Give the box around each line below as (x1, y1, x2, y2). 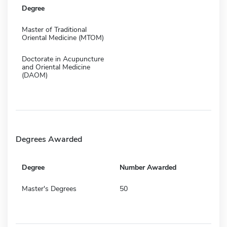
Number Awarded (120, 162, 176, 172)
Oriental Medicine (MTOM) (22, 32, 104, 43)
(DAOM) (22, 70, 48, 80)
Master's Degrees (22, 183, 77, 194)
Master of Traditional (22, 24, 87, 34)
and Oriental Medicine (22, 62, 90, 72)
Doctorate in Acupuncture (22, 54, 104, 64)
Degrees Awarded (16, 133, 82, 145)
